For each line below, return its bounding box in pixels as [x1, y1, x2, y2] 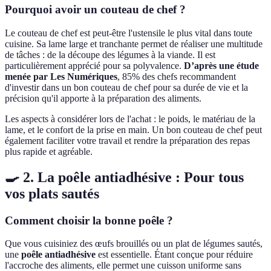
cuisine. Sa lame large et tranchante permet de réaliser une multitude [5, 38, 263, 49]
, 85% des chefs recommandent [117, 71, 236, 82]
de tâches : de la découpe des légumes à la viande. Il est [5, 49, 215, 60]
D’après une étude [184, 60, 259, 71]
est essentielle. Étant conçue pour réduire [96, 249, 253, 260]
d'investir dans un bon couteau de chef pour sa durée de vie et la [5, 82, 248, 93]
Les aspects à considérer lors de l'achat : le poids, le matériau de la [5, 113, 255, 124]
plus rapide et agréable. [5, 146, 93, 157]
